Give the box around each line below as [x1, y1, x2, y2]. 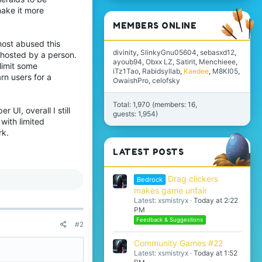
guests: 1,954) [113, 109, 158, 119]
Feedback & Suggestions [136, 216, 204, 223]
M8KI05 [212, 67, 238, 76]
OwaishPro [113, 76, 149, 85]
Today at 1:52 [194, 249, 237, 258]
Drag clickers [167, 173, 218, 184]
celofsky [152, 76, 180, 85]
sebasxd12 [200, 48, 235, 57]
